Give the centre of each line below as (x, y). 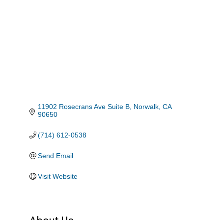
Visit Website (58, 177)
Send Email (56, 156)
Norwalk (146, 107)
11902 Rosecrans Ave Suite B (84, 107)
